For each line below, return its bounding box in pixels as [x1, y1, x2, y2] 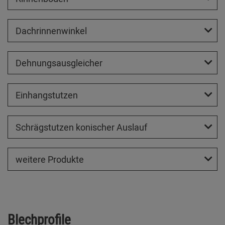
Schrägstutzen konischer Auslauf [16, 121, 147, 133]
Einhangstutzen [16, 88, 78, 101]
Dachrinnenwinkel [16, 24, 87, 37]
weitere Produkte [16, 153, 84, 165]
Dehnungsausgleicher [16, 56, 102, 69]
